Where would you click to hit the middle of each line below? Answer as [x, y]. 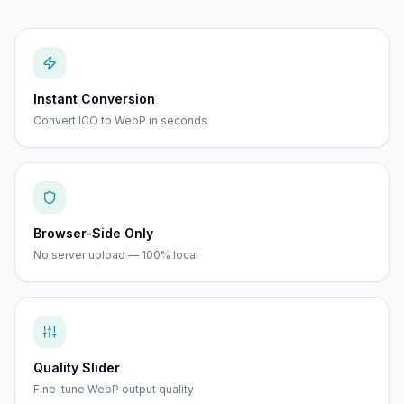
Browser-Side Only [93, 233]
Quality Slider [77, 367]
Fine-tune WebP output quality [114, 389]
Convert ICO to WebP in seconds [120, 120]
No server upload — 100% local [116, 255]
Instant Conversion [94, 99]
